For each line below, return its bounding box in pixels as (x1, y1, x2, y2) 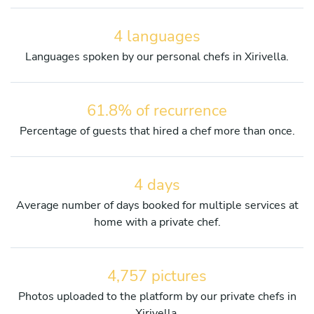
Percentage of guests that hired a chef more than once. (19, 123, 295, 139)
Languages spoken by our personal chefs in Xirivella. (25, 48, 289, 64)
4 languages (114, 25, 200, 47)
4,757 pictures (107, 265, 207, 287)
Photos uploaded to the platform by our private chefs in (18, 288, 296, 304)
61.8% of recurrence (87, 100, 227, 121)
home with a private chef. (93, 214, 221, 230)
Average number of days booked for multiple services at (15, 197, 299, 213)
